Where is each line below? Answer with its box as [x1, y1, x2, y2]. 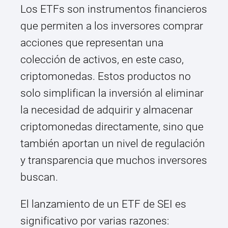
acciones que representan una [20, 37, 163, 49]
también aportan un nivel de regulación [20, 137, 205, 150]
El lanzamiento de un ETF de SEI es [20, 198, 186, 211]
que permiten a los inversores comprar [20, 20, 203, 33]
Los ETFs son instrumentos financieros [20, 3, 207, 16]
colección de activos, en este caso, [20, 53, 184, 66]
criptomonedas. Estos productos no [20, 70, 191, 83]
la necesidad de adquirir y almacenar [20, 104, 193, 117]
